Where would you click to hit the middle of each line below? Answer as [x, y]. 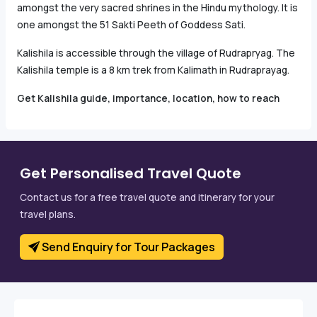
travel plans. [48, 215]
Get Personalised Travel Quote [131, 174]
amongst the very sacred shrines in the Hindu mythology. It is [157, 8]
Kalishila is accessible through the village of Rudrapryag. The [156, 53]
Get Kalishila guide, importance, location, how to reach [148, 99]
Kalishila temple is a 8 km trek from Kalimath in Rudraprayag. [153, 70]
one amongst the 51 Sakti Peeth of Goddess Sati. [132, 25]
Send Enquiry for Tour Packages [127, 247]
